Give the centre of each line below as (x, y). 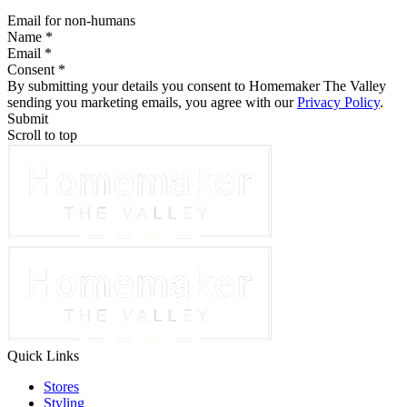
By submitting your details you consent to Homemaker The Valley (197, 85)
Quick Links (43, 355)
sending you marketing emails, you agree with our (152, 102)
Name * (30, 36)
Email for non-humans (71, 20)
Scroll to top (42, 134)
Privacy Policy (338, 102)
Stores (61, 386)
